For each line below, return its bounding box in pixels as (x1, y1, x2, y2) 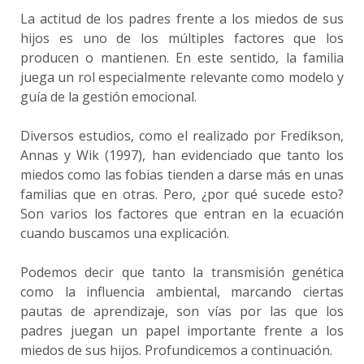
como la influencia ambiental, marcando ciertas (20, 283, 344, 301)
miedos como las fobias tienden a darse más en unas (20, 166, 344, 184)
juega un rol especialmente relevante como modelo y (20, 68, 344, 86)
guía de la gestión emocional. (20, 88, 197, 106)
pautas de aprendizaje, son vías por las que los (20, 302, 344, 320)
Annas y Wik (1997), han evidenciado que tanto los (20, 146, 344, 164)
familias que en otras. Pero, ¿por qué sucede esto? (20, 185, 344, 203)
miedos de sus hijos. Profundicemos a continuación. (20, 341, 332, 359)
